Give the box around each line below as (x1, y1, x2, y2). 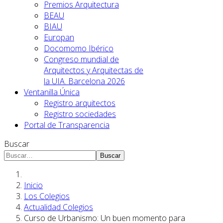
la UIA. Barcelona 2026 (44, 76, 125, 87)
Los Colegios (24, 191, 70, 202)
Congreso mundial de (44, 54, 119, 65)
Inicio (24, 180, 43, 191)
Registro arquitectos (44, 98, 115, 109)
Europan (44, 32, 74, 43)
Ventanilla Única (24, 87, 80, 98)
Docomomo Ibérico (44, 43, 113, 54)
